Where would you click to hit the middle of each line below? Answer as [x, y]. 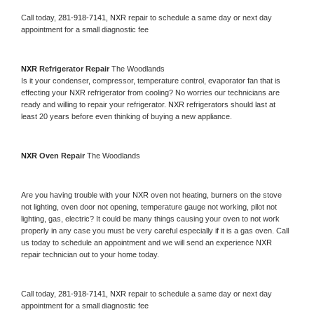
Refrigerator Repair [75, 68]
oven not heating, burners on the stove [216, 194]
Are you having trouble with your [77, 194]
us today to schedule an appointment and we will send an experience [138, 242]
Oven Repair [63, 155]
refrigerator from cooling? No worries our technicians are [184, 92]
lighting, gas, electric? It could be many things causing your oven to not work [150, 218]
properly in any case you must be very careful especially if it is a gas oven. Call [155, 230]
